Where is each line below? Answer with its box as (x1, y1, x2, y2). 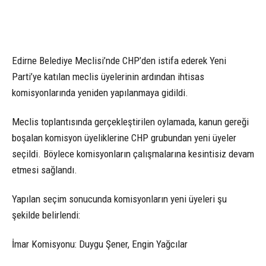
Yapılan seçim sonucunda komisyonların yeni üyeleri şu (12, 193, 227, 205)
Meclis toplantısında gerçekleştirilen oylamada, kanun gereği (12, 116, 249, 128)
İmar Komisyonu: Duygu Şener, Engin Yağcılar (12, 238, 188, 251)
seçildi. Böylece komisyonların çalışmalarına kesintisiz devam (12, 148, 254, 160)
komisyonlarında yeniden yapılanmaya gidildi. (12, 87, 188, 99)
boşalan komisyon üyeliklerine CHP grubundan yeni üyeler (12, 132, 236, 144)
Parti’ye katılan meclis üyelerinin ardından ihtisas (12, 71, 204, 83)
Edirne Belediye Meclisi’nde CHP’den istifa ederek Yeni (12, 55, 226, 66)
